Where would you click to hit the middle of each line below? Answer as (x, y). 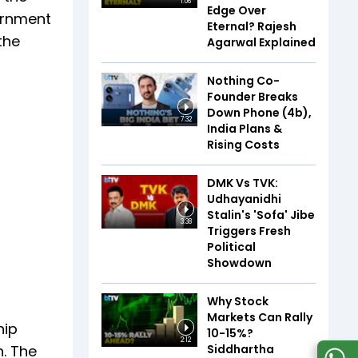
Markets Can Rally (260, 317)
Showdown (239, 263)
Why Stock (238, 301)
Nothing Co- (243, 80)
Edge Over (237, 10)
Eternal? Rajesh (252, 26)
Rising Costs (243, 144)
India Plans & (245, 128)
